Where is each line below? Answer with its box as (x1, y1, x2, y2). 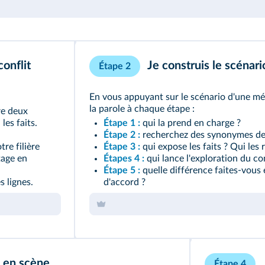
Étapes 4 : (103, 154, 144, 163)
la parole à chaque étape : (89, 104, 195, 114)
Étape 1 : (103, 118, 140, 128)
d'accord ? (103, 177, 146, 187)
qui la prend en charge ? (140, 118, 241, 128)
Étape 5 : (103, 166, 140, 175)
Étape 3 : (103, 142, 140, 151)
